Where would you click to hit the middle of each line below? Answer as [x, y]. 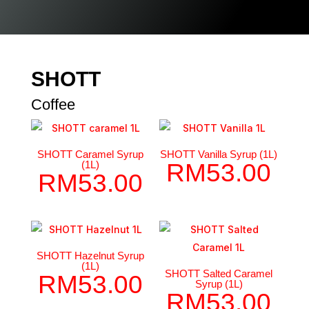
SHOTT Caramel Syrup [90, 154]
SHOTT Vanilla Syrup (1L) [219, 154]
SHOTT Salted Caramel [219, 273]
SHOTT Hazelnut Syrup [90, 255]
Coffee [53, 104]
